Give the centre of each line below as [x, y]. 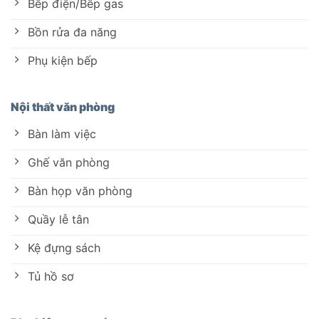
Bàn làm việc [62, 134]
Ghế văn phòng [69, 162]
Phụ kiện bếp [63, 60]
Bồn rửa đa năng [72, 32]
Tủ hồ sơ [51, 276]
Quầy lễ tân [58, 219]
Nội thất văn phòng [63, 107]
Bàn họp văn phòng [80, 190]
